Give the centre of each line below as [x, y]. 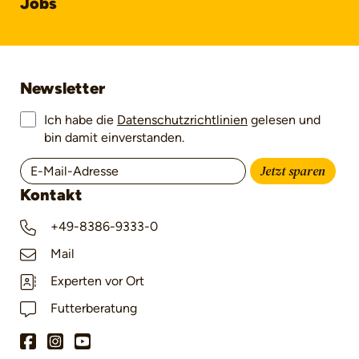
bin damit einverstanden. [114, 138]
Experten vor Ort [96, 281]
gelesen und [284, 120]
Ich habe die [81, 120]
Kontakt [51, 195]
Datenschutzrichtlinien [182, 120]
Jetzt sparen [292, 172]
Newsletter [63, 89]
